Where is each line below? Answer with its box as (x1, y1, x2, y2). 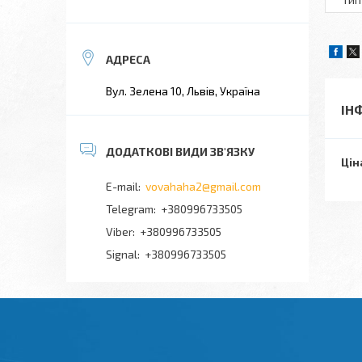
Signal (106, 247, 137, 261)
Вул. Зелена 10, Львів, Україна (106, 84, 260, 98)
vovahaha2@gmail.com (145, 179, 261, 193)
